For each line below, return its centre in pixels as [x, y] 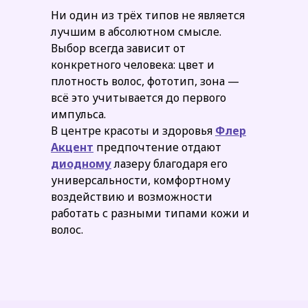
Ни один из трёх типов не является [148, 15]
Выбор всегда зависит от [118, 48]
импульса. [78, 114]
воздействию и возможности [132, 197]
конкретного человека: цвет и [133, 65]
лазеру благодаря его [169, 164]
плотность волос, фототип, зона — [145, 81]
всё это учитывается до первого [139, 98]
